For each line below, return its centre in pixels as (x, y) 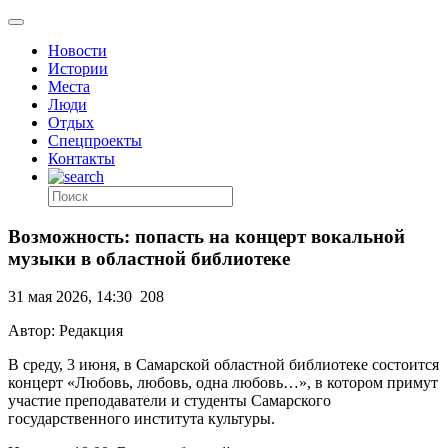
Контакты (81, 158)
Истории (78, 68)
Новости (77, 50)
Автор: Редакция (65, 331)
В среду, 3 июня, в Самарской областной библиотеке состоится (223, 365)
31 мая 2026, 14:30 (70, 297)
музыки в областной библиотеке (149, 258)
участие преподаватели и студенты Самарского (169, 401)
